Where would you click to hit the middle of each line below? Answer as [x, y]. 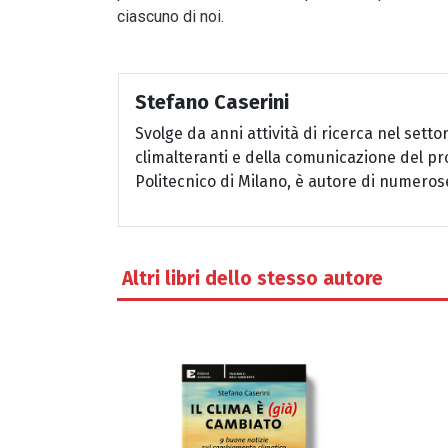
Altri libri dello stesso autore [252, 278]
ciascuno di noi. [172, 16]
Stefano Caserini [212, 101]
